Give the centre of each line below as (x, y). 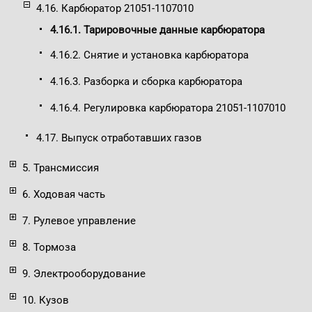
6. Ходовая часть (64, 195)
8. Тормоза (49, 248)
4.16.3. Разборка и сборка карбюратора (146, 82)
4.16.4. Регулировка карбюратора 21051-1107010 (168, 108)
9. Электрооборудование (84, 274)
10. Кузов (46, 301)
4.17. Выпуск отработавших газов (119, 138)
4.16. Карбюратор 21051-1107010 (115, 9)
